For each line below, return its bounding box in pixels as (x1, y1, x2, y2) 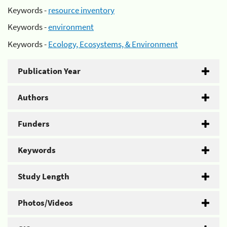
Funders (18, 118, 50, 129)
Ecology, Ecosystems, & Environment (48, 38, 178, 50)
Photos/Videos (18, 197, 73, 208)
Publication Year (18, 65, 81, 77)
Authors (18, 91, 49, 103)
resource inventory (48, 4, 115, 16)
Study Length (18, 170, 69, 182)
